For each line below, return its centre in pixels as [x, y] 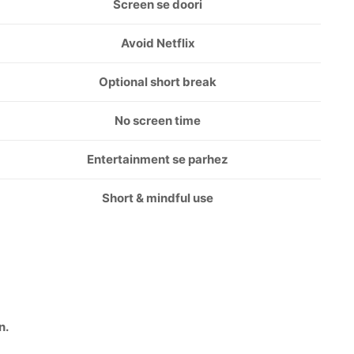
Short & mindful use [158, 198]
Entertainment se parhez [158, 159]
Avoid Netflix [158, 43]
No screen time [158, 121]
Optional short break [158, 82]
